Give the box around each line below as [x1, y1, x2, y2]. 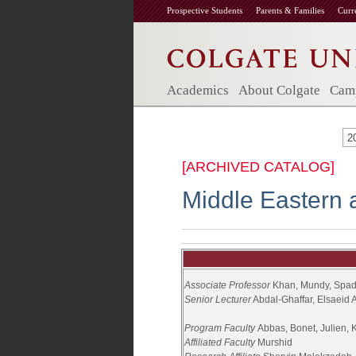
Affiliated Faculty [184, 337, 257, 348]
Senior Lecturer [184, 294, 251, 305]
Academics [167, 83, 229, 98]
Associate [184, 280, 229, 291]
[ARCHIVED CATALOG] [182, 159, 335, 175]
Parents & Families [256, 6, 324, 15]
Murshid [257, 337, 292, 348]
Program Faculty [184, 323, 255, 334]
